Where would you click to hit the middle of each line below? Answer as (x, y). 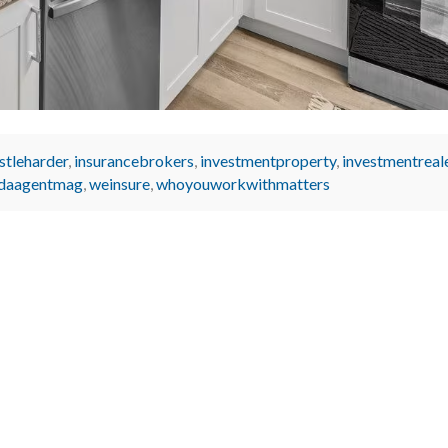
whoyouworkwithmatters (243, 183)
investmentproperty (268, 160)
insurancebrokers (134, 160)
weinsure (119, 183)
